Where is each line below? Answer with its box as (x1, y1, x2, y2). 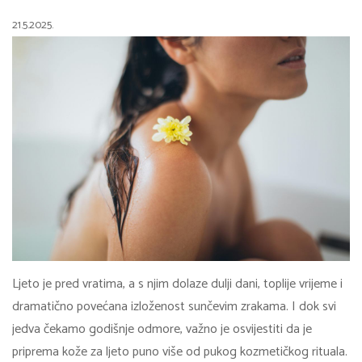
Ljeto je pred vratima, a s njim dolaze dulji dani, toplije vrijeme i (12, 273, 346, 296)
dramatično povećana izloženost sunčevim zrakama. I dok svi (12, 296, 336, 318)
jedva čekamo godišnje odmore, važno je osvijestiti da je (12, 318, 312, 341)
